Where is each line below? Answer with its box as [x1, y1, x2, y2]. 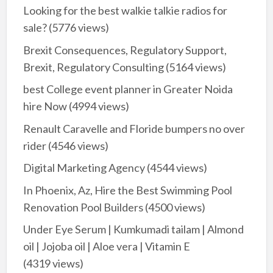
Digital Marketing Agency [23, 161, 145, 175]
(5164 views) [163, 60, 226, 74]
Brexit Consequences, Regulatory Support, [23, 43, 227, 57]
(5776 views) [46, 21, 109, 35]
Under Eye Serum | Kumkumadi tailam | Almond [23, 222, 244, 236]
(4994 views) [66, 99, 129, 113]
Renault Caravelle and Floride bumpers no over [23, 121, 245, 135]
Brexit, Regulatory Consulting [23, 60, 164, 74]
